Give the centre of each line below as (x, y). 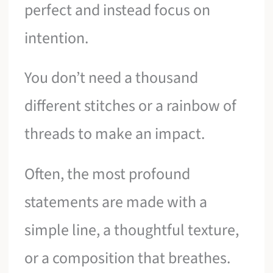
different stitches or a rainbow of (131, 106)
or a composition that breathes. (128, 258)
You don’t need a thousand (112, 78)
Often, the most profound (108, 174)
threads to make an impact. (115, 134)
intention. (57, 38)
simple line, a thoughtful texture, (132, 230)
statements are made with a (116, 202)
